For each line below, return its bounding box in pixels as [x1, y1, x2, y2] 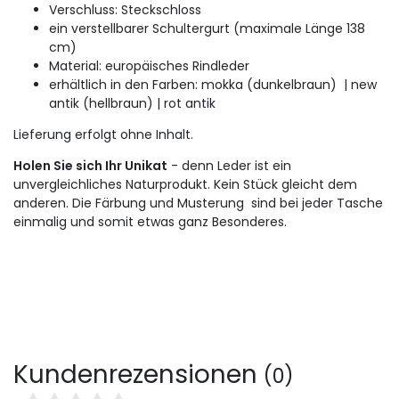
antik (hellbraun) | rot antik [49, 94, 216, 112]
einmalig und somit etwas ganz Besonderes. [13, 212, 287, 231]
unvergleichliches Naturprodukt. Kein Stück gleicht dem [13, 175, 357, 193]
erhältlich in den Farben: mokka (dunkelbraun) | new [49, 75, 377, 94]
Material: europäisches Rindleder [49, 56, 249, 75]
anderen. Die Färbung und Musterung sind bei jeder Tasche [13, 193, 383, 212]
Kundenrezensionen [13, 356, 264, 392]
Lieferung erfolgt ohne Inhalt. [13, 125, 193, 143]
